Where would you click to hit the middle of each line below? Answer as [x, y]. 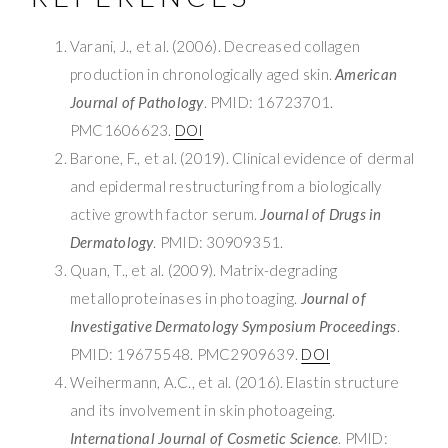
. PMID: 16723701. [268, 102]
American [366, 74]
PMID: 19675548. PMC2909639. [186, 354]
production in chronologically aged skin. [203, 74]
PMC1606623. [122, 130]
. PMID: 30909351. [218, 242]
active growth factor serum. [165, 214]
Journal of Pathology [137, 102]
